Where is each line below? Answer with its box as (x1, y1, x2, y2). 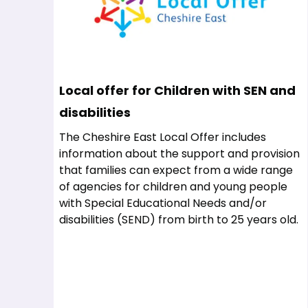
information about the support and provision (59, 146, 300, 162)
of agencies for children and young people (59, 179, 287, 195)
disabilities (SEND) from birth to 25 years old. (59, 212, 298, 228)
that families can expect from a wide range (59, 162, 293, 178)
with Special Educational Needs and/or (59, 195, 267, 211)
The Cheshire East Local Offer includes (59, 129, 266, 145)
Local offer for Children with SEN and (59, 82, 296, 99)
